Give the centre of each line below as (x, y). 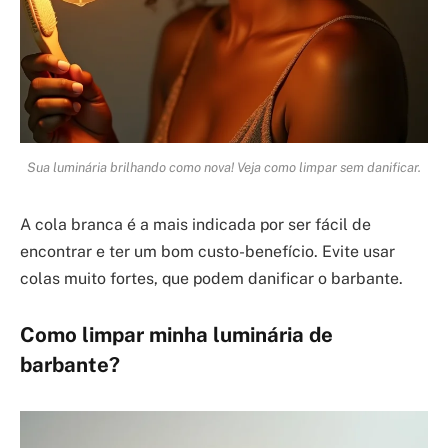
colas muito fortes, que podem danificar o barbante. (211, 279)
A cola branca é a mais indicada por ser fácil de (195, 225)
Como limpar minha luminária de (176, 334)
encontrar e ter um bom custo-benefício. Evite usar (207, 252)
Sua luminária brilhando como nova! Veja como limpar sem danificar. (224, 167)
